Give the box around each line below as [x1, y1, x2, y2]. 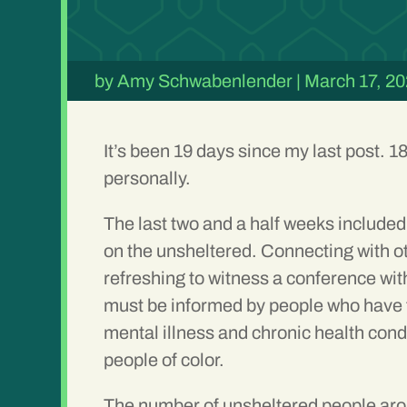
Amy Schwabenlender [117, 71, 293, 92]
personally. [104, 168, 192, 189]
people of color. [104, 350, 225, 371]
